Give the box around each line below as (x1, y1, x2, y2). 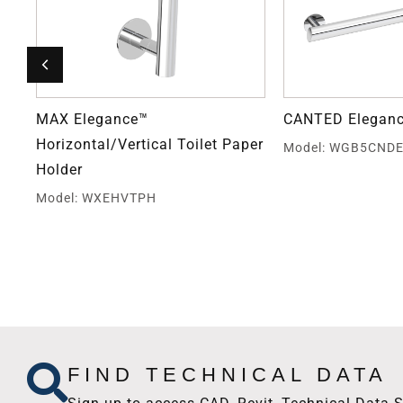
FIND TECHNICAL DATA (67, 363, 388, 386)
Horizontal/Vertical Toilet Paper (36, 135, 264, 153)
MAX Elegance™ (36, 110, 148, 128)
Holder (36, 160, 83, 178)
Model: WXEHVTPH (36, 190, 157, 205)
